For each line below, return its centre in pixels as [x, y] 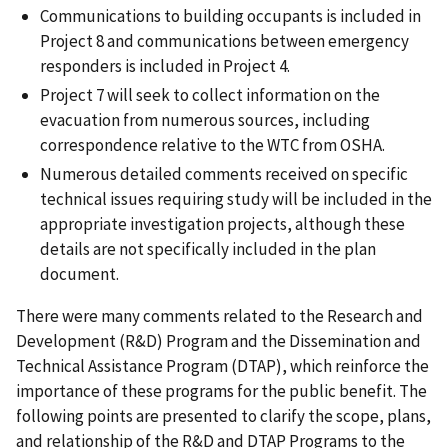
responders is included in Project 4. [165, 65]
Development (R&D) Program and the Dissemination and [218, 341]
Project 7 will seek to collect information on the [210, 95]
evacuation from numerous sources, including [205, 120]
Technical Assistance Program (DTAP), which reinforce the [222, 366]
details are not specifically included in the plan [208, 249]
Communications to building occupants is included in [230, 15]
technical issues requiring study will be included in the [236, 199]
